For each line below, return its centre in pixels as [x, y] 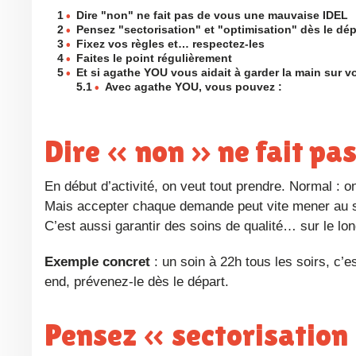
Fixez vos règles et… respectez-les [171, 44]
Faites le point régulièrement [155, 58]
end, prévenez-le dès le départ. [137, 281]
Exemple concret [102, 261]
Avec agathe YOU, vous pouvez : [194, 87]
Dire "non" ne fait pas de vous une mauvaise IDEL [213, 15]
